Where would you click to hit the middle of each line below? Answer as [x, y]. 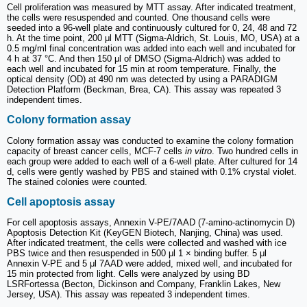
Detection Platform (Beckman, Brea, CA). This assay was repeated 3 [144, 90]
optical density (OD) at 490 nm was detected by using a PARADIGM [142, 79]
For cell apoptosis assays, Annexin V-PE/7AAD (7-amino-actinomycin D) [151, 223]
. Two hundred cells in [255, 151]
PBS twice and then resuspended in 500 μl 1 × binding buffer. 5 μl [137, 254]
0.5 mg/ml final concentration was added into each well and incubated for [151, 49]
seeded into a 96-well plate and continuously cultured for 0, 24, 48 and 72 [152, 28]
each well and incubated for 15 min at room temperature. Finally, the [142, 69]
